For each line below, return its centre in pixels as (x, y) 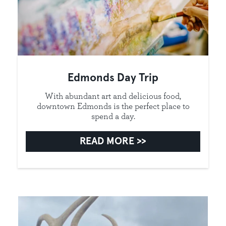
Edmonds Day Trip (113, 78)
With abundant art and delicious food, (113, 96)
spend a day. (113, 116)
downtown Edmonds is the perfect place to (113, 106)
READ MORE (108, 142)
